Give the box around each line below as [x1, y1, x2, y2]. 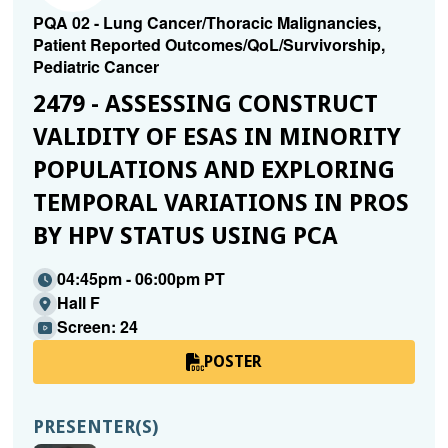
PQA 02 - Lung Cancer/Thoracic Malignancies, [32, 11, 381, 34]
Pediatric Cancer [32, 55, 159, 78]
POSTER [204, 352, 262, 371]
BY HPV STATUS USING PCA [32, 222, 338, 250]
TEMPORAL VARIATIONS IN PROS [32, 189, 409, 217]
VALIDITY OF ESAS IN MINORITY [32, 123, 401, 151]
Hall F [56, 291, 100, 314]
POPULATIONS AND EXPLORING [32, 156, 395, 184]
